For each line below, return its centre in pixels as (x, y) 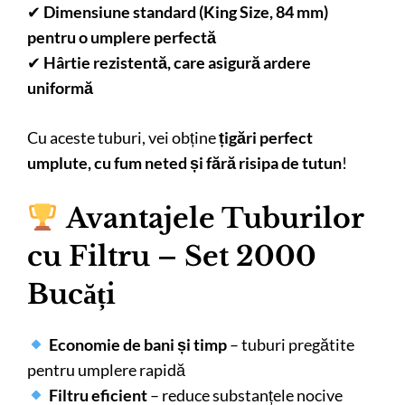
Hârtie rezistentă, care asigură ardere (177, 62)
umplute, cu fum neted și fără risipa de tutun (184, 162)
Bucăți (71, 294)
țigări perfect (266, 137)
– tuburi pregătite (290, 344)
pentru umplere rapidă (106, 369)
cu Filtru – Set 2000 (172, 256)
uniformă (60, 87)
